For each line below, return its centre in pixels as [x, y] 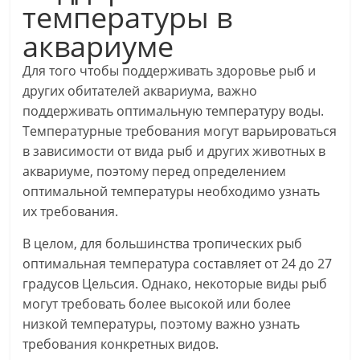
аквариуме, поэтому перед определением [155, 171]
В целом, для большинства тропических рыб [163, 243]
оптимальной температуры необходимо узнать [172, 191]
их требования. [71, 211]
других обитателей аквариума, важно [140, 91]
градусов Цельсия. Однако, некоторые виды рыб [175, 284]
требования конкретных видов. [121, 344]
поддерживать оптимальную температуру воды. [174, 111]
